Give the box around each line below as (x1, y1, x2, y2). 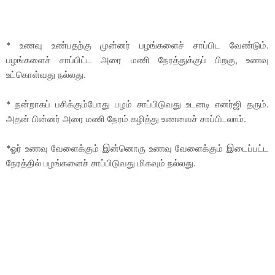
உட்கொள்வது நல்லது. (6, 69, 86, 80)
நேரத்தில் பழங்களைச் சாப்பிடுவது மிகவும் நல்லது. (6, 157, 196, 169)
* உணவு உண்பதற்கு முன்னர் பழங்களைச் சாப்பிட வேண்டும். (6, 39, 269, 51)
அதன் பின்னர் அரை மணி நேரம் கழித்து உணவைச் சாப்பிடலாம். (6, 113, 246, 125)
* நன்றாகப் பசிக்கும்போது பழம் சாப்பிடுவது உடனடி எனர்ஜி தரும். (6, 98, 269, 110)
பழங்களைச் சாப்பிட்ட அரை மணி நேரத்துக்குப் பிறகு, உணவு (6, 54, 269, 66)
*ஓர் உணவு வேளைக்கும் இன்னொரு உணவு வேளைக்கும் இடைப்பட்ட (6, 142, 269, 154)
